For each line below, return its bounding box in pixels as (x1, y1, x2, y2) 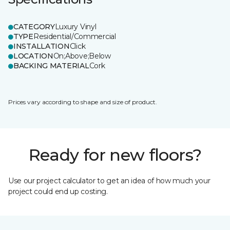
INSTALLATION (13, 42, 70, 51)
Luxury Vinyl (54, 22, 97, 31)
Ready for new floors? (28, 145, 202, 165)
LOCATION (13, 51, 53, 61)
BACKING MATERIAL (13, 61, 89, 70)
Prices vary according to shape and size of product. (8, 98, 157, 106)
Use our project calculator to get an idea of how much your (8, 176, 210, 185)
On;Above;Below (53, 51, 111, 61)
